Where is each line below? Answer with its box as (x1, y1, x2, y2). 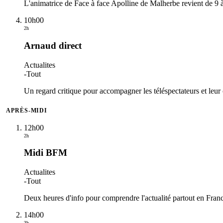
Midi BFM (24, 147, 67, 158)
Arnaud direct (24, 40, 82, 51)
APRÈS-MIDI (6, 107, 48, 113)
